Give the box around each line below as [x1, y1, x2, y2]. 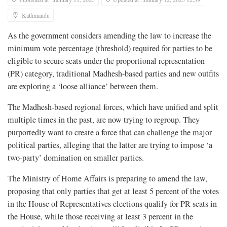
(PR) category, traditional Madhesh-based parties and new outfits [8, 68, 219, 80]
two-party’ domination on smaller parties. [8, 152, 144, 164]
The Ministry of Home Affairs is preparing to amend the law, [8, 173, 207, 184]
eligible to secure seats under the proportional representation [8, 55, 205, 67]
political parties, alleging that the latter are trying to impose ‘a [8, 139, 212, 151]
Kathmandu [22, 11, 50, 20]
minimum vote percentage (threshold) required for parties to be [8, 43, 212, 54]
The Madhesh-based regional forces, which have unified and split [8, 101, 218, 113]
